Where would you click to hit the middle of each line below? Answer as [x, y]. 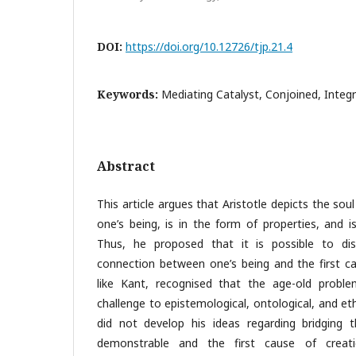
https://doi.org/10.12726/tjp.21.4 [209, 46]
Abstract [126, 166]
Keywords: [129, 94]
